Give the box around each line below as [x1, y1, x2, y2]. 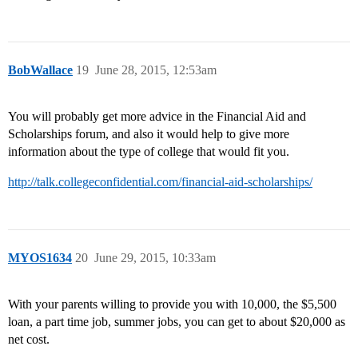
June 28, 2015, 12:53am [95, 63, 217, 78]
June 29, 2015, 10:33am [94, 251, 216, 265]
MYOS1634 [8, 251, 72, 265]
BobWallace [8, 63, 73, 78]
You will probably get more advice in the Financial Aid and [8, 109, 306, 124]
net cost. [8, 332, 50, 347]
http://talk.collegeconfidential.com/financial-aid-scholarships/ [8, 175, 312, 189]
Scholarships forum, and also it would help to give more [8, 127, 289, 141]
